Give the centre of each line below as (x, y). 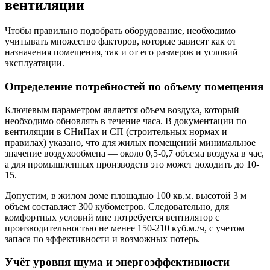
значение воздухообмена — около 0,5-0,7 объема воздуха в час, (134, 153)
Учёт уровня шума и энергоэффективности (117, 262)
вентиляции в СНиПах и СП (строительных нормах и (116, 131)
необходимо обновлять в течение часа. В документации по (126, 121)
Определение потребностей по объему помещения (134, 87)
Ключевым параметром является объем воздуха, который (122, 110)
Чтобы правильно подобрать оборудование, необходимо (120, 31)
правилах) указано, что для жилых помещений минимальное (130, 142)
